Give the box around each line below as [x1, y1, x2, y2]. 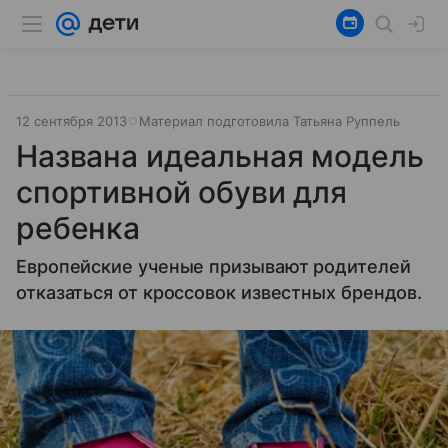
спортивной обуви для [16, 174, 348, 210]
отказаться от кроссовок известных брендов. [16, 282, 423, 303]
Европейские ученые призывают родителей [16, 256, 411, 277]
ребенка [16, 210, 140, 246]
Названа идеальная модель [16, 138, 424, 174]
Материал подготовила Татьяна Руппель [139, 113, 400, 129]
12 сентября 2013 [16, 113, 127, 129]
